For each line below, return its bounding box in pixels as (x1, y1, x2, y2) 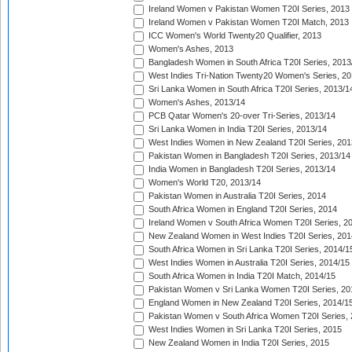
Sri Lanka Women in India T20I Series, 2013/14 (146, 124, 327, 134)
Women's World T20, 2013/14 (146, 178, 261, 188)
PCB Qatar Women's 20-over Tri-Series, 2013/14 (146, 111, 335, 121)
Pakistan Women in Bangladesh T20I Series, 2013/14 (146, 151, 350, 161)
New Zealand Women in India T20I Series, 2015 (146, 338, 329, 348)
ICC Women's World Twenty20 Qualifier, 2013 (146, 31, 321, 41)
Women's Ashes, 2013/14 (146, 97, 245, 108)
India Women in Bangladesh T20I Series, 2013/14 (146, 164, 335, 174)
